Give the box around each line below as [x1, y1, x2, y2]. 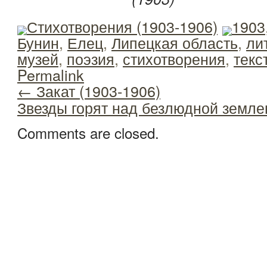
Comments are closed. [17, 122, 159, 144]
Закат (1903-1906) [32, 79, 160, 101]
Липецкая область [111, 31, 238, 53]
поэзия [67, 47, 114, 69]
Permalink [17, 63, 84, 85]
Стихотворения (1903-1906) [27, 15, 218, 37]
